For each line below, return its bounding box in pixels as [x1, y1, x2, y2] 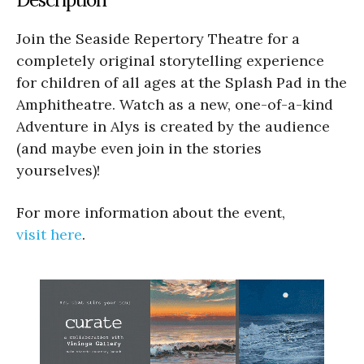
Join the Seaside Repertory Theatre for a [16, 28, 300, 48]
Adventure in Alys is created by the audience [16, 116, 330, 136]
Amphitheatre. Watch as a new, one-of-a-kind [16, 94, 333, 114]
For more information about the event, [16, 202, 285, 222]
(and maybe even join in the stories [16, 138, 262, 158]
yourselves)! [16, 160, 100, 180]
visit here [16, 224, 82, 244]
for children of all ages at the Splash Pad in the [16, 72, 347, 92]
